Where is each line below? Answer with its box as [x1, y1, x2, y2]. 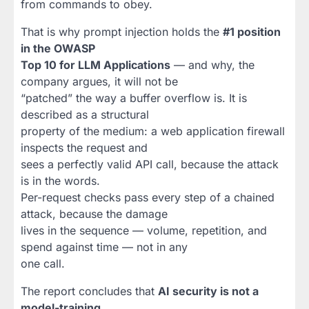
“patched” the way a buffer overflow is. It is [21, 91, 247, 106]
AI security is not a [158, 284, 259, 299]
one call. [21, 257, 65, 271]
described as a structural [21, 108, 149, 122]
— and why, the [170, 58, 255, 72]
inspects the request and [21, 141, 148, 155]
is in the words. [21, 174, 100, 188]
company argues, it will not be [21, 74, 178, 89]
